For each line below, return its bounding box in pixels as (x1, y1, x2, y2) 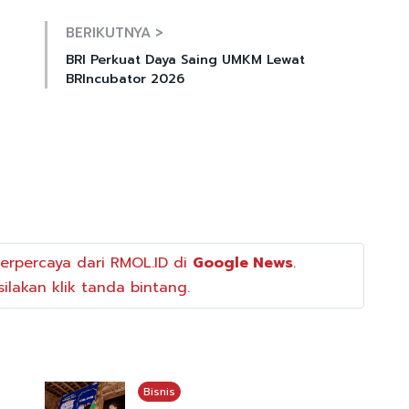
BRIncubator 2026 (66, 69, 184, 89)
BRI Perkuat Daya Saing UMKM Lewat (66, 50, 305, 70)
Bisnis (142, 383, 175, 400)
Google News (192, 251, 293, 274)
